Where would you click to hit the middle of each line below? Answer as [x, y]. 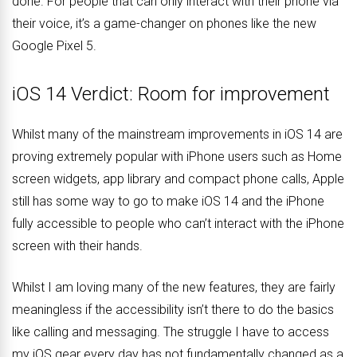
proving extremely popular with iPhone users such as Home [177, 157]
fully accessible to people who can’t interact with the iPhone [178, 224]
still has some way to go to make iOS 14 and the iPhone [168, 202]
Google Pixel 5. [54, 46]
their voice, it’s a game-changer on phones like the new [164, 24]
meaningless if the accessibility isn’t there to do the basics [173, 310]
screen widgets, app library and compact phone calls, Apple [178, 179]
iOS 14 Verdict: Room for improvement [171, 94]
